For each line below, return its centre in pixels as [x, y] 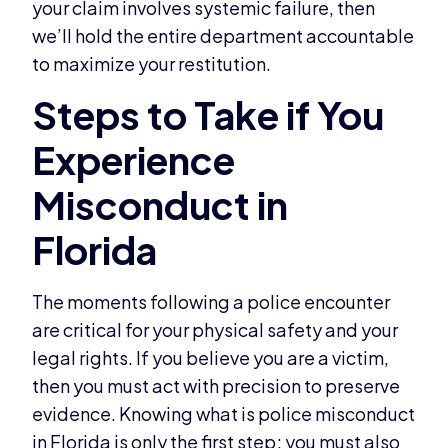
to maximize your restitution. [152, 63]
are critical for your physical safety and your [215, 329]
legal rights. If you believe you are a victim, [211, 357]
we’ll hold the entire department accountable [223, 35]
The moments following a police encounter [211, 301]
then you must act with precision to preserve [216, 385]
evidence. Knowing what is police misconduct [224, 413]
